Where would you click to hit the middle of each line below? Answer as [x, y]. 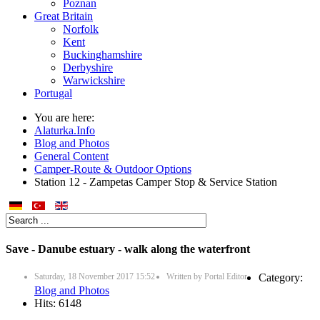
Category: [281, 277]
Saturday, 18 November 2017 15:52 [95, 276]
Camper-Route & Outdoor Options [113, 169]
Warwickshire [94, 80]
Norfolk [81, 29]
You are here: [67, 117]
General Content [71, 156]
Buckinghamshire [102, 55]
